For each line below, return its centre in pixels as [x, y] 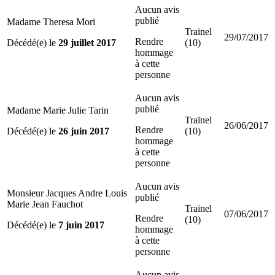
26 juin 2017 [84, 131]
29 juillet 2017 [87, 42]
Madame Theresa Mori [51, 21]
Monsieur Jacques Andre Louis [67, 193]
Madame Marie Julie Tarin [58, 110]
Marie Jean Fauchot [45, 204]
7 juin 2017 [81, 225]
